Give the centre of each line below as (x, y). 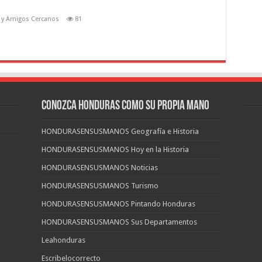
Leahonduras (64, 240)
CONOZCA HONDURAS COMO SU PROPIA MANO (126, 106)
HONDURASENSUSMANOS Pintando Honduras (119, 204)
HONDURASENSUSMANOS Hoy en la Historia (116, 149)
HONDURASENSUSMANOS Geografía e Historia (120, 131)
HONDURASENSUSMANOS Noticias (100, 168)
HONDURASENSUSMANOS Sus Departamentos (120, 222)
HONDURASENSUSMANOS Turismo (100, 186)
